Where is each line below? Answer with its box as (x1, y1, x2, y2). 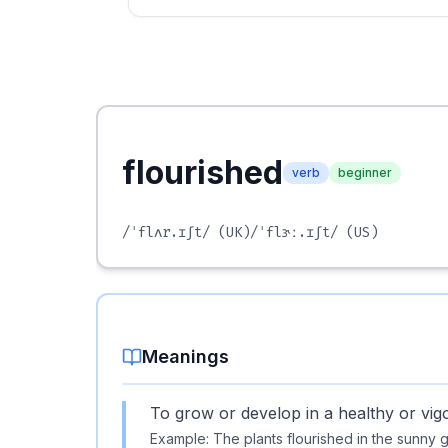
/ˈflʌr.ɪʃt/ (122, 223, 210, 242)
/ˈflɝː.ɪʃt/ (250, 223, 338, 242)
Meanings (142, 346, 229, 367)
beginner (338, 165, 392, 180)
